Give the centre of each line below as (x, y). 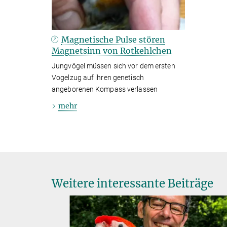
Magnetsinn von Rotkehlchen (112, 51)
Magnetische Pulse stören (113, 40)
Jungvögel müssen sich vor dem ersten (113, 66)
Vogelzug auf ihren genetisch (98, 78)
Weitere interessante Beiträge (133, 184)
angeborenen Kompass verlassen (105, 89)
